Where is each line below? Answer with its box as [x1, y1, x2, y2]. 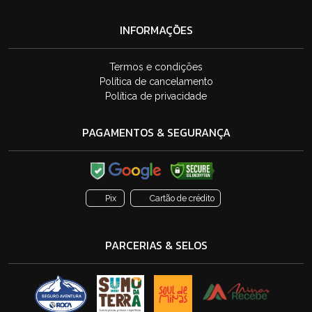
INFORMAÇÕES [119, 22, 193, 38]
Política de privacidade [105, 91, 207, 102]
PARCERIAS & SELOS [104, 237, 208, 253]
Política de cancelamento [99, 76, 213, 87]
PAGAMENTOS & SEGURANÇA [81, 124, 231, 141]
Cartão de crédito [150, 193, 215, 203]
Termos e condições [109, 61, 203, 72]
